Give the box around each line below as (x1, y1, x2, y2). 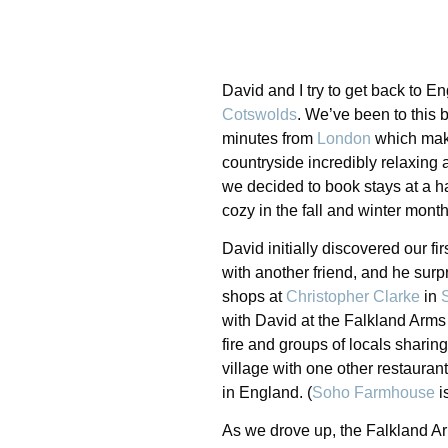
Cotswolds (222, 106, 297, 124)
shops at (222, 288, 286, 306)
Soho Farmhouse (312, 384, 435, 402)
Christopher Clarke (286, 288, 420, 306)
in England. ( (222, 384, 312, 402)
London (317, 130, 371, 148)
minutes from (222, 130, 317, 148)
